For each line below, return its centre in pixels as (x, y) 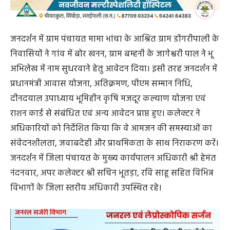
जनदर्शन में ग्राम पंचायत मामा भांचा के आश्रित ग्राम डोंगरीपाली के (115, 40)
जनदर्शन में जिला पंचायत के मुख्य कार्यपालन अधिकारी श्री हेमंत (113, 159)
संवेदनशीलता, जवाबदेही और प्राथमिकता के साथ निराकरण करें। (114, 144)
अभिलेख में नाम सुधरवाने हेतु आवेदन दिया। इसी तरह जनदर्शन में (114, 69)
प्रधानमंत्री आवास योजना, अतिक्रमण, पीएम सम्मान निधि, (101, 84)
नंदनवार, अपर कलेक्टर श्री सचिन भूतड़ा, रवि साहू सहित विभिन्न (112, 174)
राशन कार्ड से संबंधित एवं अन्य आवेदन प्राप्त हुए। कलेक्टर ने (105, 114)
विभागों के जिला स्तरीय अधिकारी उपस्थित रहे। (86, 188)
